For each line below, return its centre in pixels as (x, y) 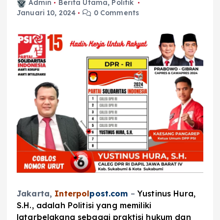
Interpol (72, 194)
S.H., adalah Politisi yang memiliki (84, 206)
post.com (109, 194)
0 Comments (115, 13)
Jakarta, (36, 194)
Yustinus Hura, (166, 194)
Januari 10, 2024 (46, 13)
